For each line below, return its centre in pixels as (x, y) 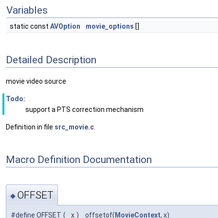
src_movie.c (74, 127)
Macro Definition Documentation (79, 159)
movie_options (110, 26)
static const (30, 26)
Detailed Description (51, 60)
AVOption (65, 26)
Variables (27, 10)
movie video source (36, 82)
